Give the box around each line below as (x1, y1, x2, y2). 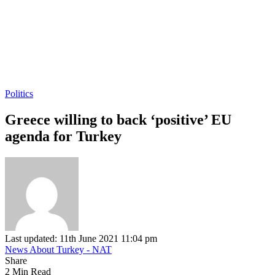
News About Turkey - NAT (5, 244, 112, 255)
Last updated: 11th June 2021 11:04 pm (5, 233, 157, 244)
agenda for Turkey (5, 128, 122, 144)
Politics (5, 88, 33, 99)
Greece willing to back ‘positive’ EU (5, 111, 231, 128)
